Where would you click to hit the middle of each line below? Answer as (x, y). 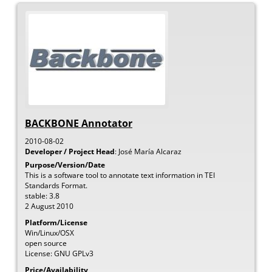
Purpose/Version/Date (65, 165)
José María (136, 151)
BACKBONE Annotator (79, 123)
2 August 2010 (49, 206)
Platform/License (56, 222)
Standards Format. (56, 185)
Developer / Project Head (70, 151)
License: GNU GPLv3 (59, 253)
